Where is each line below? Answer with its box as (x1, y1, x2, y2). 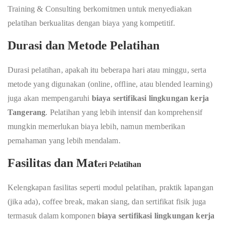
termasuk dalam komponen (8, 211, 97, 220)
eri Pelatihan (98, 159, 141, 168)
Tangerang (8, 107, 46, 117)
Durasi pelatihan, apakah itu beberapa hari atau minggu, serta (8, 65, 206, 74)
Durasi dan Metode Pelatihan (8, 38, 159, 52)
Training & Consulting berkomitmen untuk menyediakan (8, 4, 192, 13)
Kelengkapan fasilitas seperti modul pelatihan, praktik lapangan (8, 183, 214, 192)
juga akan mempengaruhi (8, 93, 92, 102)
